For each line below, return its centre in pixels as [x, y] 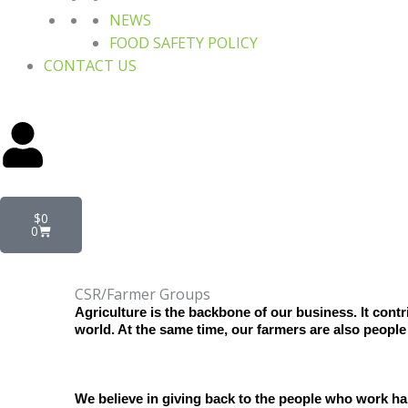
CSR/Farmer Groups [143, 294]
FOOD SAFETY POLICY [184, 43]
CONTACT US [90, 66]
